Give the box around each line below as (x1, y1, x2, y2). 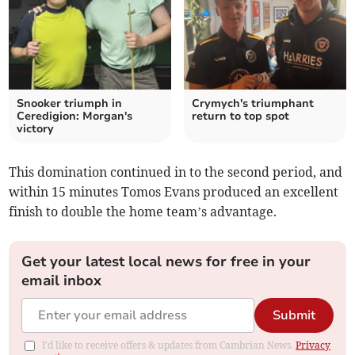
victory (17, 121, 55, 137)
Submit (272, 307, 315, 325)
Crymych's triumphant (192, 96, 314, 112)
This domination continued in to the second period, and (9, 164, 343, 181)
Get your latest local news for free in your (21, 252, 311, 272)
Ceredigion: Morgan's (17, 109, 133, 124)
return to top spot (192, 109, 289, 124)
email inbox (21, 271, 102, 291)
